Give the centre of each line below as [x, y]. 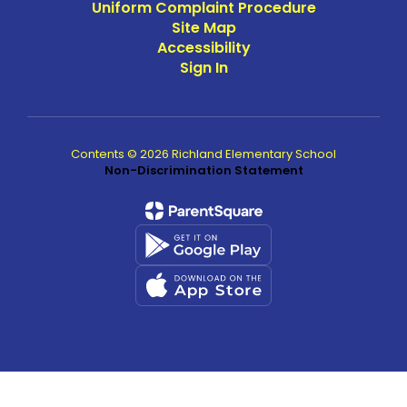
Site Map [203, 28]
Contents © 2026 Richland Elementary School [203, 154]
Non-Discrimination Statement [203, 170]
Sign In [203, 68]
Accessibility [203, 48]
